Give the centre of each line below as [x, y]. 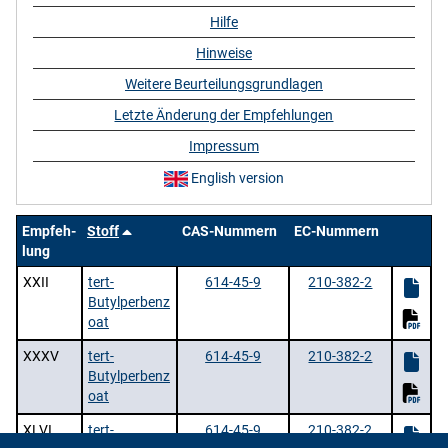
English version [235, 177]
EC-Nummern [337, 231]
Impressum [223, 146]
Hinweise [223, 53]
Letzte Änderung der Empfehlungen [224, 115]
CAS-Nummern [229, 231]
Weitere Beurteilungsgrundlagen [223, 84]
